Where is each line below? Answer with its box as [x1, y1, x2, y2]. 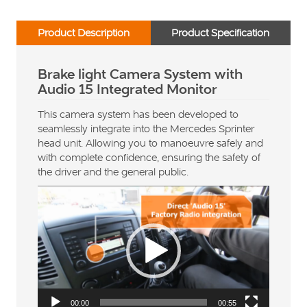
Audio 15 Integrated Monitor [38, 78, 217, 99]
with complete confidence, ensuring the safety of [38, 150, 260, 164]
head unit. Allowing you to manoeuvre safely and [38, 136, 263, 149]
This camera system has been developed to [38, 107, 238, 121]
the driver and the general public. [38, 164, 188, 178]
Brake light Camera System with [38, 63, 243, 84]
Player [37, 199, 66, 213]
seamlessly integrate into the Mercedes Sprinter [38, 121, 254, 135]
